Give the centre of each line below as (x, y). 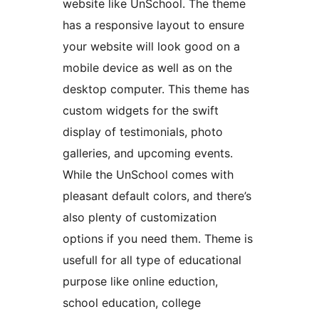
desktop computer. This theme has (156, 89)
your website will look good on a (151, 47)
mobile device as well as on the (147, 68)
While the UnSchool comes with (148, 175)
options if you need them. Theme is (158, 239)
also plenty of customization (140, 218)
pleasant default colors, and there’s (157, 196)
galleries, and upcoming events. (148, 153)
